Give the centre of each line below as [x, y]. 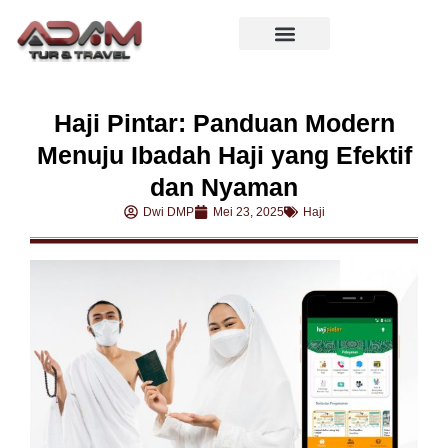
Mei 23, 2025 [248, 212]
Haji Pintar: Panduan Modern [224, 123]
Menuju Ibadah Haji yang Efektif [224, 155]
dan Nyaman [224, 187]
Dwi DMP [168, 212]
